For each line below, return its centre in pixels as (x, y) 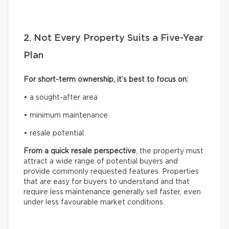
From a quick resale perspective (80, 151)
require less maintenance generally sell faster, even (112, 192)
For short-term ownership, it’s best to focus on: (106, 79)
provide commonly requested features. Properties (111, 171)
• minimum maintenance (66, 115)
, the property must (170, 151)
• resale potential (54, 133)
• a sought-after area (61, 97)
